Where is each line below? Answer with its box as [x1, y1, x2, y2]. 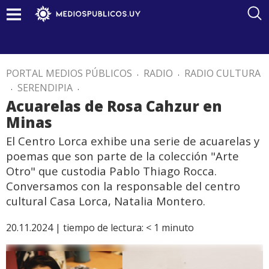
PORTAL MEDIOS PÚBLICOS [6, 67, 132, 80]
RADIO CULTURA [184, 67, 261, 80]
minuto [162, 221, 194, 234]
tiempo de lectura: [63, 221, 144, 234]
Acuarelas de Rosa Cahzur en [6, 96, 222, 116]
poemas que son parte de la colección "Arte [6, 148, 239, 163]
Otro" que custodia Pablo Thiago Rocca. [6, 163, 217, 178]
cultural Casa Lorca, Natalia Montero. [6, 193, 205, 208]
